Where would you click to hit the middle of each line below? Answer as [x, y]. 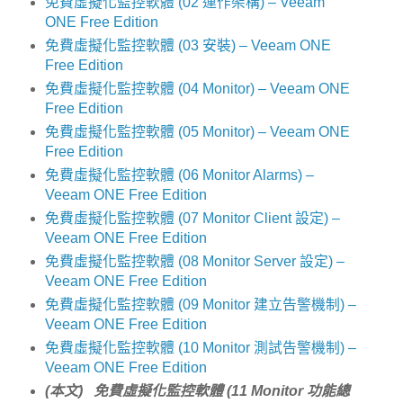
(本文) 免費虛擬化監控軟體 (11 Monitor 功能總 [197, 390]
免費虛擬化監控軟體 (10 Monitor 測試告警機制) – [200, 347]
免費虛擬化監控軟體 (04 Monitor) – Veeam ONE [197, 89]
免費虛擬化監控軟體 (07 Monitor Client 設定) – [192, 219]
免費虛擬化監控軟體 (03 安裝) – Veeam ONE [188, 46]
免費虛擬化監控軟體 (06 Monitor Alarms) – [179, 175]
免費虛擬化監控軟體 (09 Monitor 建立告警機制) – [200, 305]
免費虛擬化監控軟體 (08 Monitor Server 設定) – [194, 262]
